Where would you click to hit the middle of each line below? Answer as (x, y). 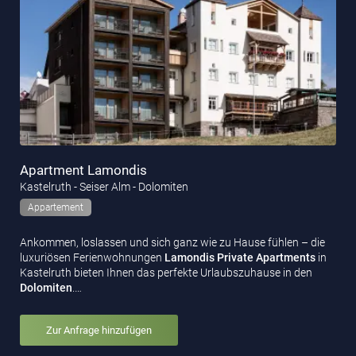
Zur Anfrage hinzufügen (99, 330)
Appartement (56, 207)
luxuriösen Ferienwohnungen (92, 257)
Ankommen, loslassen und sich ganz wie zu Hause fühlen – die (172, 242)
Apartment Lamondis (83, 170)
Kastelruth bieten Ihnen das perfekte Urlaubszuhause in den (166, 272)
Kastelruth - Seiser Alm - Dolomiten (104, 186)
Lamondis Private (209, 257)
